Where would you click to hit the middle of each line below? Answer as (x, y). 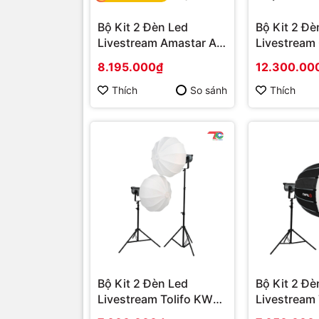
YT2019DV (285, 58)
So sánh (209, 90)
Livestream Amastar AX (161, 42)
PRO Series (127, 58)
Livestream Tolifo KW (155, 299)
